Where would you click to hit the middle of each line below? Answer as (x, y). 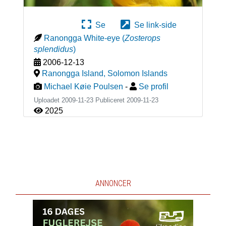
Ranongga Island (72, 73)
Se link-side (153, 25)
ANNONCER (113, 183)
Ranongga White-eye (82, 38)
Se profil (153, 86)
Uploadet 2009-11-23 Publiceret (80, 100)
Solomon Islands (137, 73)
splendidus (53, 49)
